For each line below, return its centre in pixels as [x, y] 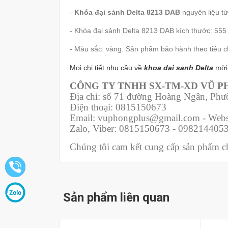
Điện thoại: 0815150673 [118, 107]
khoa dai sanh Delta [179, 68]
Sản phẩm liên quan [116, 198]
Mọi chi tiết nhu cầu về [107, 68]
